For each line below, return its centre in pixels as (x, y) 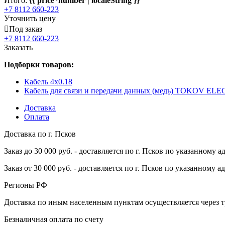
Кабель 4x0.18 (48, 81)
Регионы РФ (26, 185)
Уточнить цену (30, 18)
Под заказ (26, 29)
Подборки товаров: (39, 64)
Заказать (18, 47)
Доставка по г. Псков (40, 134)
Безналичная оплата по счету (54, 219)
